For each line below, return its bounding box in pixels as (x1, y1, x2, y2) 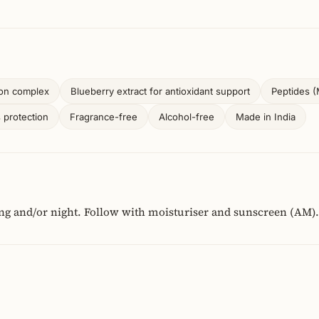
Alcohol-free (159, 111, 214, 122)
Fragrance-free (70, 111, 137, 122)
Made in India (236, 111, 296, 122)
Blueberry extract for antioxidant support (70, 85, 250, 97)
